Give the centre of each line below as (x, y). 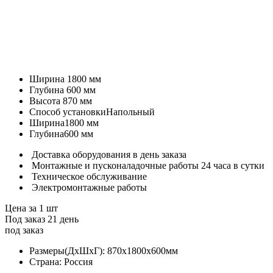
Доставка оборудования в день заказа (109, 154)
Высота (46, 101)
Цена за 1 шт (31, 208)
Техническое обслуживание (89, 176)
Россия (78, 261)
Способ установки (68, 112)
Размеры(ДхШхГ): (68, 250)
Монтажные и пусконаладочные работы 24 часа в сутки (148, 165)
